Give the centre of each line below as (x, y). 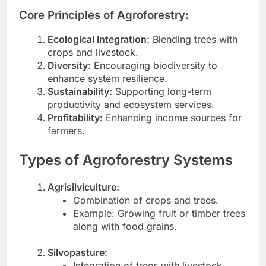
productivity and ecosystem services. (131, 105)
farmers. (66, 131)
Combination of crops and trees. (146, 200)
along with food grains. (125, 227)
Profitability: (75, 118)
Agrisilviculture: (83, 187)
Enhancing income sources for (172, 118)
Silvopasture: (77, 253)
